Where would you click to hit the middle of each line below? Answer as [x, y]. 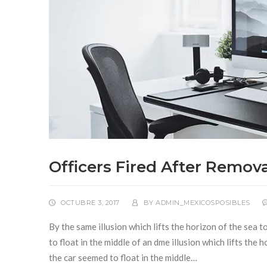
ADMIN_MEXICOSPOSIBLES [203, 203]
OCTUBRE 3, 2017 [90, 203]
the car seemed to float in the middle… [123, 257]
